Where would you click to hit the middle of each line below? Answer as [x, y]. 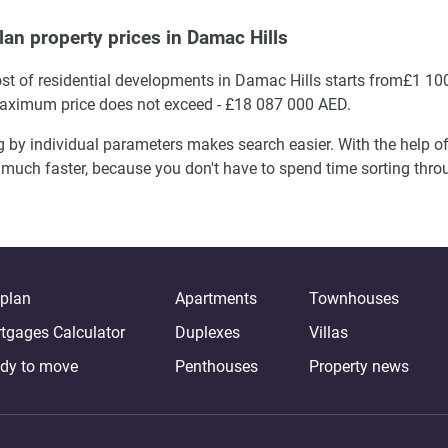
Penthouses [216, 366]
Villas [328, 332]
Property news [358, 366]
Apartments [216, 298]
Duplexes [207, 332]
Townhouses [353, 298]
